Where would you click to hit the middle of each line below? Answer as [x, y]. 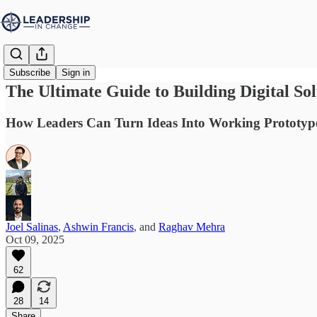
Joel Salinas [32, 226]
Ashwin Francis [98, 226]
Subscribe [30, 73]
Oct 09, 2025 [35, 239]
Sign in [76, 73]
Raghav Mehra [192, 226]
